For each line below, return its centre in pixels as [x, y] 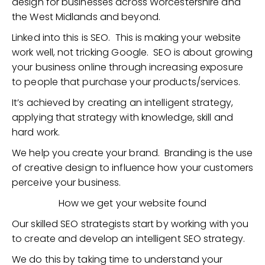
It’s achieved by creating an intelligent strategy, [123, 103]
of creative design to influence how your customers [133, 168]
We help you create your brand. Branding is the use [132, 153]
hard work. [36, 132]
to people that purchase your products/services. [126, 82]
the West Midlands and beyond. [88, 17]
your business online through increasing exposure [127, 67]
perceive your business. [67, 182]
